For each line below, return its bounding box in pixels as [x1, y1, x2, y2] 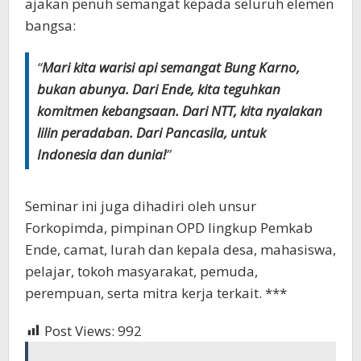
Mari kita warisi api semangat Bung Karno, [42, 57, 300, 77]
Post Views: [44, 321, 114, 340]
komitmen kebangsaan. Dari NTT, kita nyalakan [37, 101, 322, 120]
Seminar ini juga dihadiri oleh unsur [25, 196, 256, 215]
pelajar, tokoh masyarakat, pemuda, [25, 261, 258, 280]
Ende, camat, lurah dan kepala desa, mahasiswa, [25, 239, 336, 259]
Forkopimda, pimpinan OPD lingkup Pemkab [25, 218, 313, 237]
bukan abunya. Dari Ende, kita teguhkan [37, 79, 280, 98]
